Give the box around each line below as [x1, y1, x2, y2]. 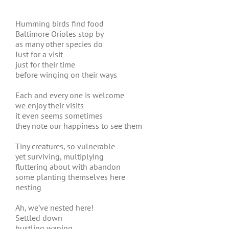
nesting [15, 182, 41, 192]
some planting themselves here [15, 172, 125, 182]
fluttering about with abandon [15, 162, 121, 172]
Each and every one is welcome [15, 90, 124, 100]
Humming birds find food [15, 18, 104, 29]
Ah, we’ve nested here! [15, 202, 94, 213]
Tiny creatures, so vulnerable [15, 141, 115, 151]
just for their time [15, 59, 75, 70]
